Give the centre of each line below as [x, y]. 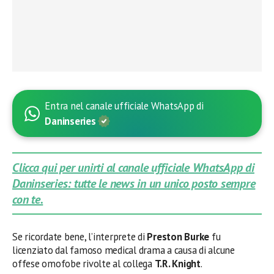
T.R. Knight [177, 264]
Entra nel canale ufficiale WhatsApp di [124, 106]
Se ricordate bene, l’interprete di [80, 237]
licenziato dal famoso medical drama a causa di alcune [124, 250]
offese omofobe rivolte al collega [83, 264]
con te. [28, 199]
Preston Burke [178, 237]
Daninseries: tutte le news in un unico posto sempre [134, 183]
